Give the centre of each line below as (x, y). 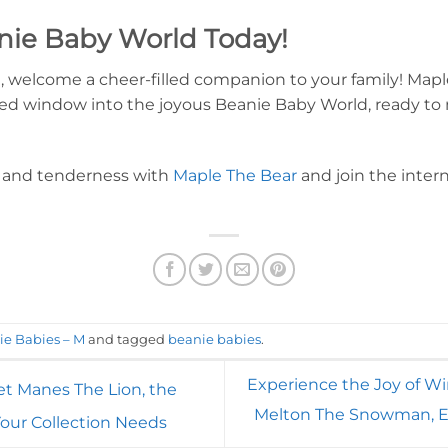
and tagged (126, 340)
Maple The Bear (235, 176)
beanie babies (214, 340)
